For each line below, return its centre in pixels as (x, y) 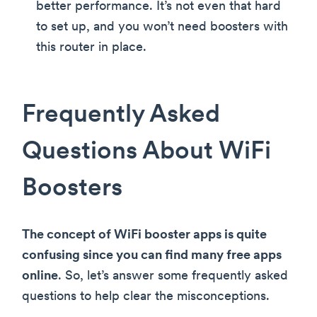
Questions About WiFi (146, 152)
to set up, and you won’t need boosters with (162, 27)
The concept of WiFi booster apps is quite (144, 235)
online (40, 276)
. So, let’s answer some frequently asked (173, 276)
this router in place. (91, 47)
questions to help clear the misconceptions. (146, 296)
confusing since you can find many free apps (152, 255)
